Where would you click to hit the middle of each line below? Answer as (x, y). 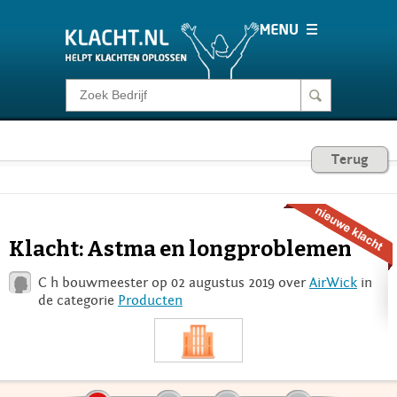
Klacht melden (125, 103)
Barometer (112, 213)
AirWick (333, 282)
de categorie (78, 300)
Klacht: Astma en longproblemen (180, 249)
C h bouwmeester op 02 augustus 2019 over (174, 282)
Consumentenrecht (142, 158)
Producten (150, 300)
